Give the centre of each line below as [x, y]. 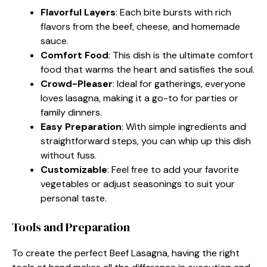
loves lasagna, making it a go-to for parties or [139, 98]
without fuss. [69, 155]
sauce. [55, 41]
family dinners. [71, 112]
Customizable [74, 169]
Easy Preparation [81, 126]
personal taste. [74, 198]
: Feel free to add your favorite [173, 169]
